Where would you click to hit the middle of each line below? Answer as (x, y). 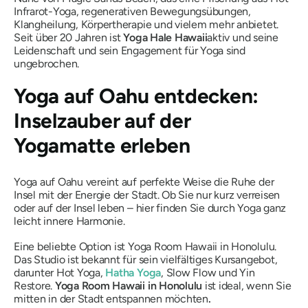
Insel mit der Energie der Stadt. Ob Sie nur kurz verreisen (147, 195)
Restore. (34, 286)
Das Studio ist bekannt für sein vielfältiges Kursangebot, (146, 260)
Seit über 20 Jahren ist (69, 37)
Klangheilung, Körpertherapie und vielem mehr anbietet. (146, 24)
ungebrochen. (47, 64)
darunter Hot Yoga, (60, 273)
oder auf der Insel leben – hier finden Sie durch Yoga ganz (150, 208)
